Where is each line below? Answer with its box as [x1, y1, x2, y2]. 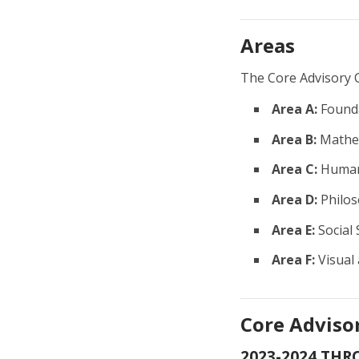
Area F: [272, 251, 315, 269]
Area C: [272, 160, 317, 179]
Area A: [272, 100, 317, 119]
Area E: [272, 220, 315, 239]
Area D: [272, 190, 317, 208]
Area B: [272, 130, 317, 148]
